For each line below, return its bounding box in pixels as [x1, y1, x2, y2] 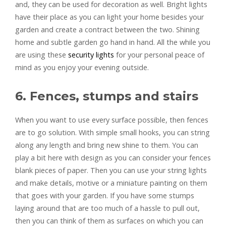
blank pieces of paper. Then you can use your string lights [15, 165, 207, 176]
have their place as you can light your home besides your [15, 12, 204, 22]
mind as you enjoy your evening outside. [15, 63, 149, 73]
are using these [15, 50, 68, 60]
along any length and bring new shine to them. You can [15, 140, 198, 150]
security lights [68, 50, 114, 60]
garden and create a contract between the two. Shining [15, 25, 200, 35]
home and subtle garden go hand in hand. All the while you [15, 37, 210, 47]
